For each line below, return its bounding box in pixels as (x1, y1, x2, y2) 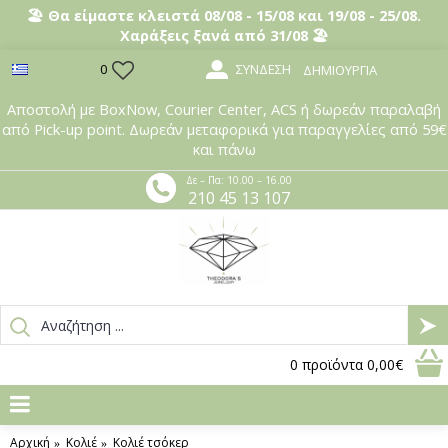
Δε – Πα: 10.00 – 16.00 (186, 173, 292, 187)
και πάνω (192, 139, 256, 159)
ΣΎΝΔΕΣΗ (235, 59, 291, 78)
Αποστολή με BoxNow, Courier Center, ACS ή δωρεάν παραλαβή (7, 99, 441, 119)
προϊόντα (302, 355, 363, 374)
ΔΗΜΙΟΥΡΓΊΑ (302, 61, 377, 79)
